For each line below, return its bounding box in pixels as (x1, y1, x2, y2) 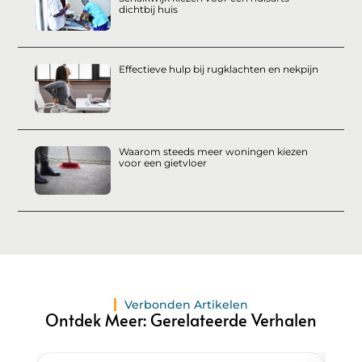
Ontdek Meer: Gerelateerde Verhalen (45, 308, 317, 331)
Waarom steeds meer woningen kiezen (118, 145, 308, 158)
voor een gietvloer (118, 156, 207, 169)
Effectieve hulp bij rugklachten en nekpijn (118, 63, 318, 76)
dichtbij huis (118, 3, 178, 16)
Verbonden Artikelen (124, 297, 248, 312)
